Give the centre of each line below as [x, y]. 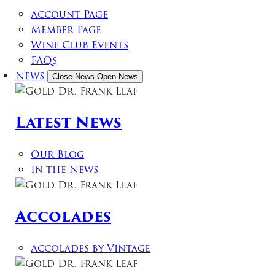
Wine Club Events [79, 45]
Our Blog [57, 154]
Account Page [69, 14]
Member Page [66, 29]
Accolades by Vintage [91, 248]
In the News [64, 169]
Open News [118, 76]
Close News [73, 76]
